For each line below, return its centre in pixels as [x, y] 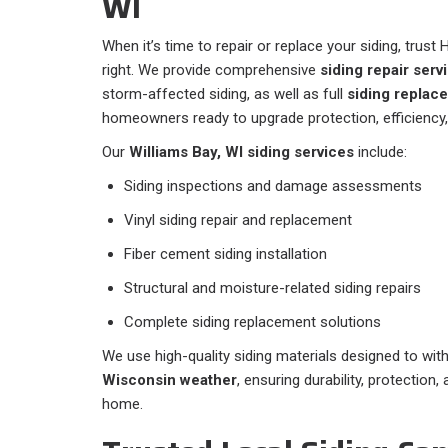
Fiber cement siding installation [225, 254]
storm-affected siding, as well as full [224, 94]
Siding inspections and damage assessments [273, 186]
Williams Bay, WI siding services [241, 152]
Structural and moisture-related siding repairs [272, 288]
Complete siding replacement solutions [252, 322]
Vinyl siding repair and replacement [238, 220]
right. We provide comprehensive [211, 70]
